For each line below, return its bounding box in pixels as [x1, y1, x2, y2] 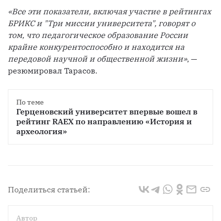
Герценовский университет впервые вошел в [16, 107, 197, 117]
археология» [16, 126, 67, 137]
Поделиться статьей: [8, 184, 90, 195]
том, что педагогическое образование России [8, 30, 188, 40]
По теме [16, 98, 44, 107]
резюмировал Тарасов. [8, 66, 97, 76]
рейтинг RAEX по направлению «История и [16, 116, 192, 127]
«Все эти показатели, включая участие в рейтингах [8, 6, 211, 17]
